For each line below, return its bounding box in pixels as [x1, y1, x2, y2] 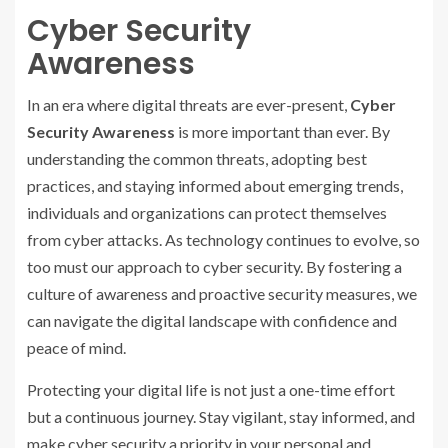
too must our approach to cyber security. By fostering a [27, 257, 402, 276]
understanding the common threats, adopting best [27, 149, 367, 168]
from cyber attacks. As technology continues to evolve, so [27, 230, 420, 249]
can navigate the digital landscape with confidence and [27, 311, 397, 330]
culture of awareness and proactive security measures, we [27, 284, 417, 303]
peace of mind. [27, 338, 126, 357]
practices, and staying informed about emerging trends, [27, 176, 403, 195]
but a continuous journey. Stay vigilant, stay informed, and [27, 407, 415, 426]
